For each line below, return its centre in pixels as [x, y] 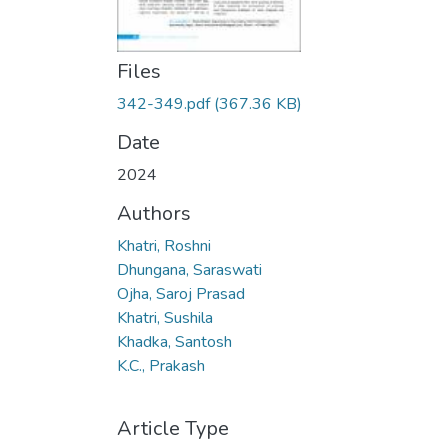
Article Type [173, 428]
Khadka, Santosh [174, 342]
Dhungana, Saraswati [189, 270]
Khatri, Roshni [164, 246]
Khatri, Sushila [165, 318]
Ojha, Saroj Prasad [181, 294]
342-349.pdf [163, 104]
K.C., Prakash [161, 366]
